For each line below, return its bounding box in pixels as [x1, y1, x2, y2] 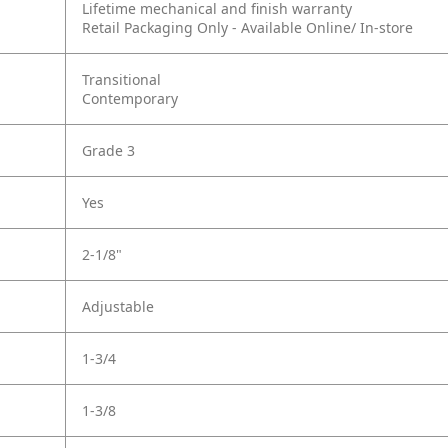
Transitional [82, 70, 161, 90]
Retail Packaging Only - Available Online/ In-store [82, 18, 413, 38]
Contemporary [82, 89, 178, 109]
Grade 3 [82, 141, 135, 161]
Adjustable [82, 297, 154, 317]
